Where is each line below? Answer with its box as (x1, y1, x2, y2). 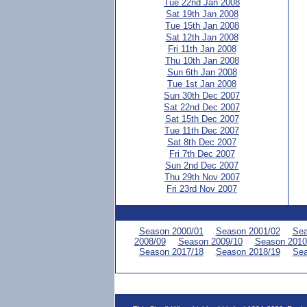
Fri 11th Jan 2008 (167, 44, 236, 54)
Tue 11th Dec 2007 (164, 125, 239, 136)
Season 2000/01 (138, 226, 204, 236)
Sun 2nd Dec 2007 (165, 160, 238, 171)
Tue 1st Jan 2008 (167, 79, 236, 89)
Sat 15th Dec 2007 (164, 114, 239, 124)
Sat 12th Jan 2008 (165, 32, 238, 42)
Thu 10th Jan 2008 (164, 56, 239, 66)
